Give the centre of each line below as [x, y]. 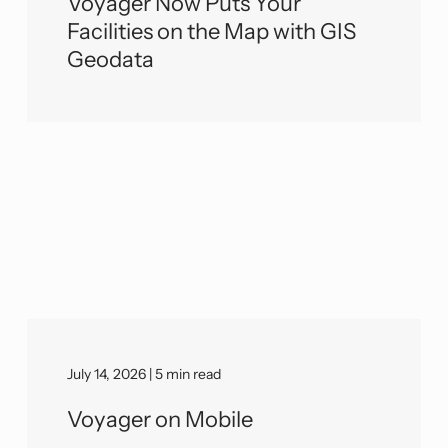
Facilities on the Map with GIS [212, 31]
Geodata [111, 59]
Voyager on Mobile [160, 419]
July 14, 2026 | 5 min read [144, 373]
